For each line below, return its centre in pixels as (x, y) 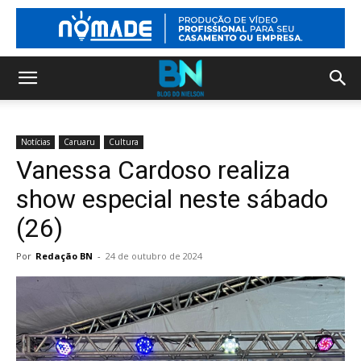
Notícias (35, 142)
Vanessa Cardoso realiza (153, 170)
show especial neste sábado (172, 199)
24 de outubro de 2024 (154, 256)
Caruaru (79, 142)
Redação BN (64, 256)
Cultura (124, 142)
